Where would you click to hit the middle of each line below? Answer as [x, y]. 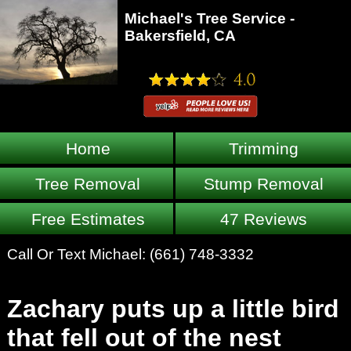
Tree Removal [88, 184]
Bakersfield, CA [180, 35]
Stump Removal [263, 184]
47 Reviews [263, 219]
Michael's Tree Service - [209, 18]
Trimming [263, 149]
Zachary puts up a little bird [173, 309]
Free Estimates [88, 219]
